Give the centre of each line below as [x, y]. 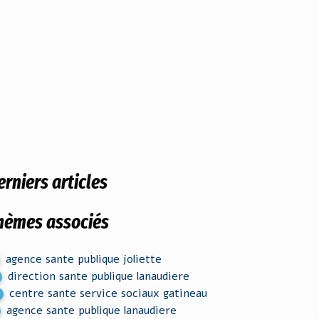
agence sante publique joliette [84, 259]
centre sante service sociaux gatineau [109, 293]
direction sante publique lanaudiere [99, 276]
